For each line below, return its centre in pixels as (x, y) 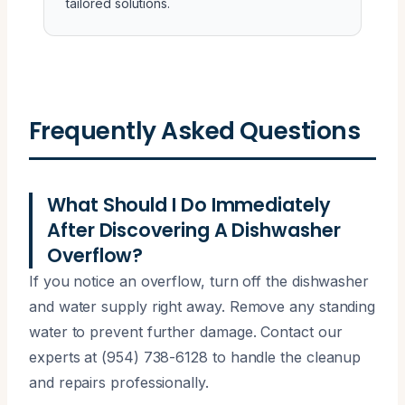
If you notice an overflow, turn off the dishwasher (199, 281)
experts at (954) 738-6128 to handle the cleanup (195, 357)
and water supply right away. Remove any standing (202, 306)
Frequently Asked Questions (195, 130)
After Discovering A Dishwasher (194, 230)
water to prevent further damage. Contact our (186, 331)
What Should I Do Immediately (189, 204)
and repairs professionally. (119, 382)
